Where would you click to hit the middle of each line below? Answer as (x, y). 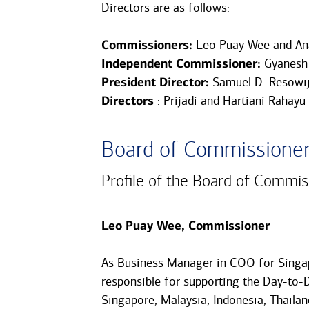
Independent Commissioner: (181, 63)
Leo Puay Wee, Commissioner (185, 226)
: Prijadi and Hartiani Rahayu (229, 101)
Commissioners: (147, 45)
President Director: (155, 82)
